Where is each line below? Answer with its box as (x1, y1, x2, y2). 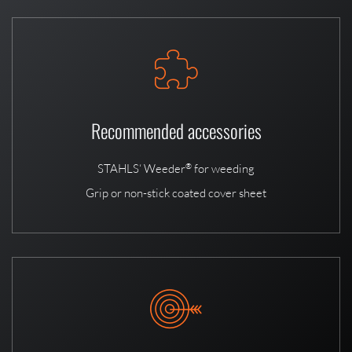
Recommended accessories (90, 116, 262, 145)
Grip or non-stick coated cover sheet (86, 185, 266, 201)
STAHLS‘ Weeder (97, 161, 185, 177)
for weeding (192, 161, 255, 177)
